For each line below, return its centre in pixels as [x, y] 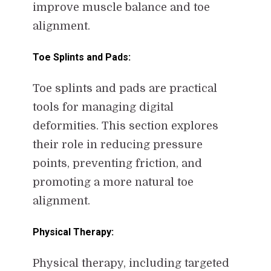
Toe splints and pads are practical [125, 88]
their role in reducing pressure [117, 144]
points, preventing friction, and [117, 163]
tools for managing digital [103, 107]
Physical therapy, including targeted [131, 263]
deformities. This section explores [125, 126]
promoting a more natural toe [113, 182]
